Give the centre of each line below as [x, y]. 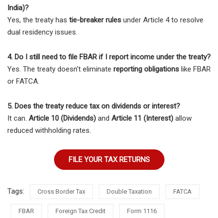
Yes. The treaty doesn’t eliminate [60, 69]
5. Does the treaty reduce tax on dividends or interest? [94, 106]
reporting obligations [146, 69]
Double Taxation [129, 192]
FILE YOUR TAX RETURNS [109, 160]
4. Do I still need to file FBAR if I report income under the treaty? [109, 57]
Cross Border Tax [61, 192]
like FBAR [195, 69]
